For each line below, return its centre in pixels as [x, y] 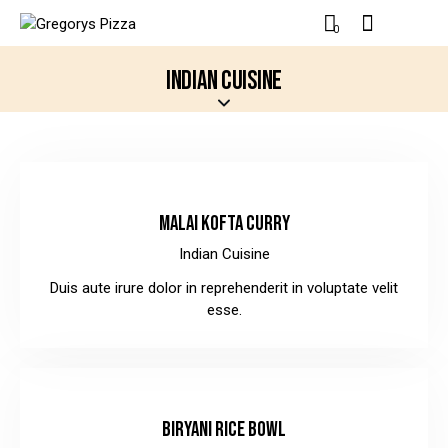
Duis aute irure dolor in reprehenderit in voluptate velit [224, 287]
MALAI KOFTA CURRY [224, 224]
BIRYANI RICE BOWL [224, 429]
